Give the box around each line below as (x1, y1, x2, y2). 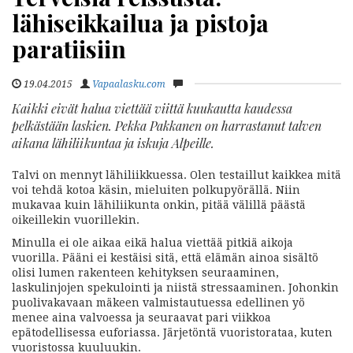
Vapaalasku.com (92, 79, 165, 90)
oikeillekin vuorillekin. (12, 214, 139, 226)
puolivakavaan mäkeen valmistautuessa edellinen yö (12, 296, 305, 309)
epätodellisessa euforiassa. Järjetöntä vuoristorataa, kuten (12, 326, 333, 339)
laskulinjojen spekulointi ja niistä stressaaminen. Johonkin (12, 281, 339, 294)
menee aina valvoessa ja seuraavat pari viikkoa (12, 311, 271, 324)
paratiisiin (12, 33, 126, 65)
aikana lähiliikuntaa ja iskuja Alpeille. (12, 135, 214, 151)
